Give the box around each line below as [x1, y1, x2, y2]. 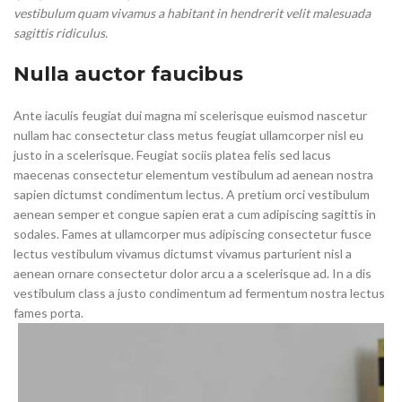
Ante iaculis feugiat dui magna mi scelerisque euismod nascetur [13, 108, 367, 124]
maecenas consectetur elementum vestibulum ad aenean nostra [13, 167, 373, 183]
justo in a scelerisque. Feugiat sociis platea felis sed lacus [13, 147, 331, 163]
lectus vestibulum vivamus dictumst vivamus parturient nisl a [13, 246, 352, 262]
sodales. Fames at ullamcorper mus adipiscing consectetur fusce [13, 226, 371, 242]
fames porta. [13, 305, 83, 321]
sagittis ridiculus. [13, 25, 108, 41]
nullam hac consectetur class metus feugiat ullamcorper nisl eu [13, 127, 363, 144]
